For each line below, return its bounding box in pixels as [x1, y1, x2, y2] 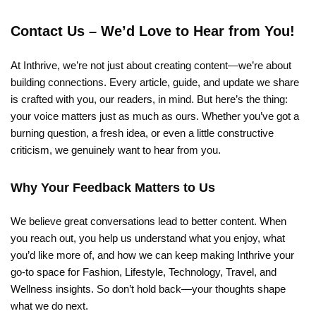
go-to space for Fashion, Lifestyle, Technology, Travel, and [11, 265, 276, 278]
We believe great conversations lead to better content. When [11, 214, 286, 227]
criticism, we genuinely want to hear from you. [11, 143, 221, 156]
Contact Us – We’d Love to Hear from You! [11, 23, 295, 39]
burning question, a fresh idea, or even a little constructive [11, 126, 274, 139]
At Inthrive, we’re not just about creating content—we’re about [11, 59, 291, 71]
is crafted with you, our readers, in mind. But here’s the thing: [11, 92, 288, 105]
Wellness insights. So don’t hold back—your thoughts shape [11, 282, 286, 295]
